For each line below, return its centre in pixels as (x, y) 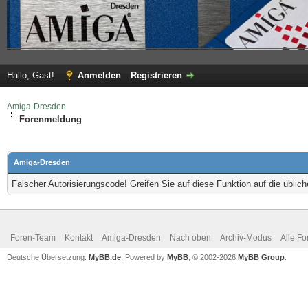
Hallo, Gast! (32, 75)
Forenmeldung (51, 119)
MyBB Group (261, 257)
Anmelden (99, 75)
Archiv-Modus (246, 238)
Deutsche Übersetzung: (48, 257)
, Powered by (144, 257)
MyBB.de (105, 257)
